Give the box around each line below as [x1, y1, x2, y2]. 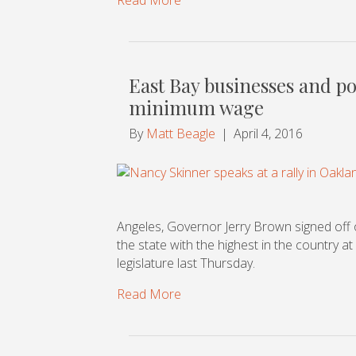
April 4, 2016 [234, 124, 303, 142]
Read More [117, 284, 181, 303]
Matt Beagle [146, 124, 215, 142]
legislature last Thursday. [117, 253, 255, 272]
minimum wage [129, 94, 264, 120]
